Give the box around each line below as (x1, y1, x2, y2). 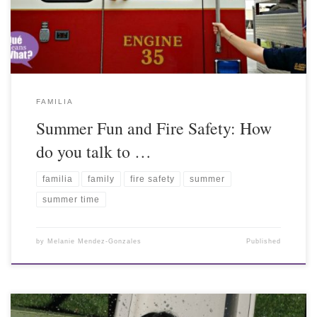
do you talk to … (35, 139, 151, 163)
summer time (42, 195, 100, 205)
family (88, 173, 115, 184)
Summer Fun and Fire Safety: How (35, 116, 272, 139)
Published (246, 238, 282, 246)
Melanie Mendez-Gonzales (47, 238, 142, 246)
